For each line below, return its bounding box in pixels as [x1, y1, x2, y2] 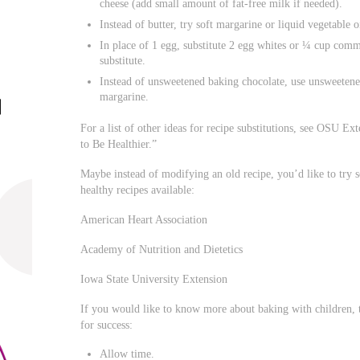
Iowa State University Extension [80, 272, 228, 286]
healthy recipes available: [80, 183, 195, 197]
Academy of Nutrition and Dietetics [80, 243, 243, 256]
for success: [80, 317, 133, 331]
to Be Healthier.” [80, 137, 157, 151]
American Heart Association [80, 213, 208, 227]
